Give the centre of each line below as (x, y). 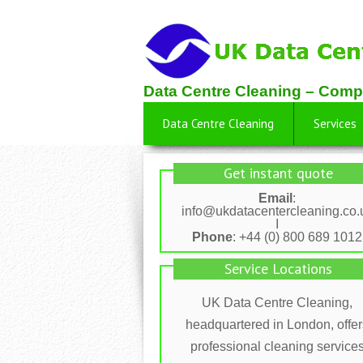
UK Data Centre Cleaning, (277, 302)
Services (335, 124)
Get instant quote (278, 173)
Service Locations (278, 268)
